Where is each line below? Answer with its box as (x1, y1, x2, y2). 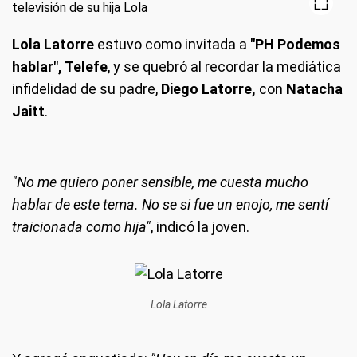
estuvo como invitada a (94, 36, 247, 53)
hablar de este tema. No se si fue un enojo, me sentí (12, 196, 328, 213)
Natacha (286, 80, 343, 97)
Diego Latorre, (161, 80, 256, 97)
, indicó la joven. (151, 218, 249, 235)
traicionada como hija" (12, 218, 151, 235)
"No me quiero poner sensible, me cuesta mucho (12, 174, 308, 190)
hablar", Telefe (12, 58, 108, 75)
